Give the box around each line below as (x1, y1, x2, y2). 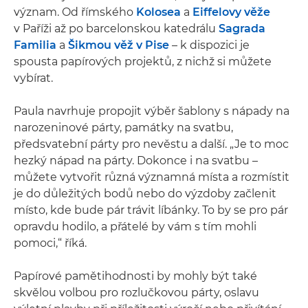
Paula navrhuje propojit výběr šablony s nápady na (14, 104, 289, 118)
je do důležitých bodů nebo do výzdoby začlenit (14, 187, 276, 200)
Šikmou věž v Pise (68, 38, 169, 52)
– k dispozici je (169, 38, 250, 52)
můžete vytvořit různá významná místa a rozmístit (14, 170, 289, 184)
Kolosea (136, 5, 181, 19)
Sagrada (219, 22, 265, 35)
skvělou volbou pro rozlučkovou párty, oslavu (14, 286, 259, 299)
